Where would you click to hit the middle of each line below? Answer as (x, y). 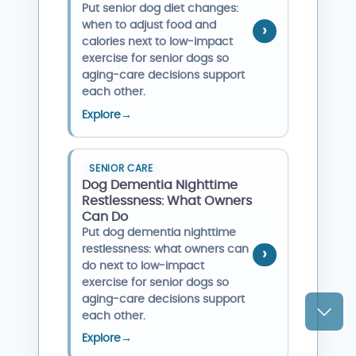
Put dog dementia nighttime (159, 232)
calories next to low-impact (158, 43)
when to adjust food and (149, 26)
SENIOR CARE (121, 169)
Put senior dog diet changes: (161, 9)
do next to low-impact (143, 266)
